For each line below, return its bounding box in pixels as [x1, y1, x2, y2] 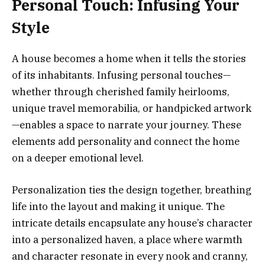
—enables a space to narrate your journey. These [12, 118, 241, 131]
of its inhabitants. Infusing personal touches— [12, 68, 231, 82]
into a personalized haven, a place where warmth [12, 232, 243, 246]
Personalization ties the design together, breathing [12, 183, 251, 196]
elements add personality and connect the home [12, 134, 240, 148]
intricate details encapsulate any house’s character [12, 216, 253, 230]
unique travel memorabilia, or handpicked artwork [12, 101, 251, 115]
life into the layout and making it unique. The [12, 199, 225, 213]
